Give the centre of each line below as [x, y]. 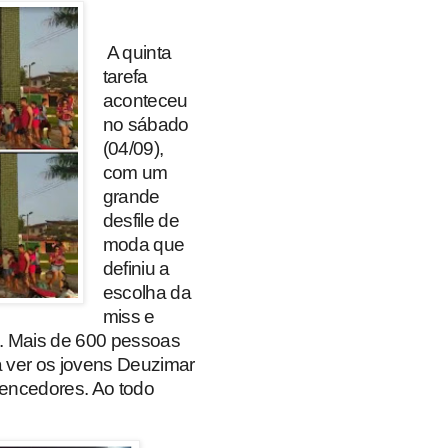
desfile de [140, 220]
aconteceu [145, 100]
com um [135, 172]
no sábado [145, 124]
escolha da [146, 292]
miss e [128, 316]
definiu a [136, 268]
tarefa [125, 76]
